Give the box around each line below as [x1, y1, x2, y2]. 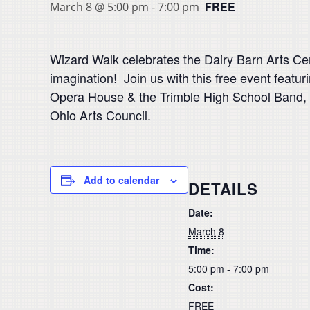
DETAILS [188, 177, 258, 200]
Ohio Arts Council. [50, 106, 151, 124]
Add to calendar [84, 173, 159, 187]
